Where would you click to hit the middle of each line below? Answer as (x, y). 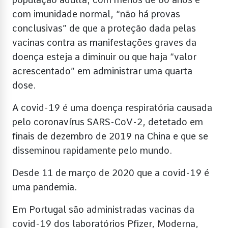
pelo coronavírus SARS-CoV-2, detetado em (108, 122)
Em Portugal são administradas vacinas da (103, 210)
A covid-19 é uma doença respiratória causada (112, 108)
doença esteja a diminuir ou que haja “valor (104, 57)
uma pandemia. (45, 187)
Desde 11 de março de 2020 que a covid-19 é (111, 173)
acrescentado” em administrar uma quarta (102, 71)
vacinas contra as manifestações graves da (104, 43)
